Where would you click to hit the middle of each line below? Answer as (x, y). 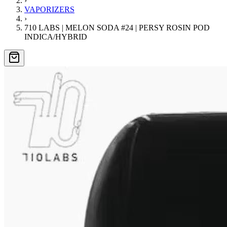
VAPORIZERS (49, 9)
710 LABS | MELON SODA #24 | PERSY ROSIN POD (117, 28)
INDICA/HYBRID (56, 37)
